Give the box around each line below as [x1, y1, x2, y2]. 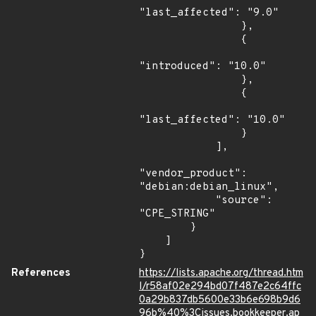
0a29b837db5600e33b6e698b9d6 [139, 293, 300, 307]
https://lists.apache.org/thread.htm [139, 267, 303, 280]
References [11, 267, 71, 280]
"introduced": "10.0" [139, 60, 266, 73]
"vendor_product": [139, 167, 247, 181]
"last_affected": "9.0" [139, 6, 279, 20]
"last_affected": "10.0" [139, 114, 285, 127]
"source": [139, 194, 215, 207]
